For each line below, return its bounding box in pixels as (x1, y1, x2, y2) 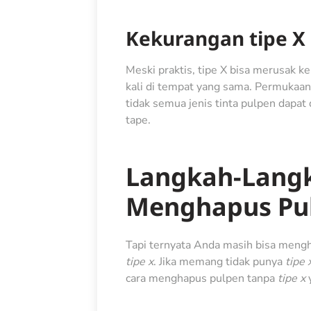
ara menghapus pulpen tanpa (130, 270, 278, 286)
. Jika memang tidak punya (153, 253, 283, 269)
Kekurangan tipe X (125, 25, 305, 52)
